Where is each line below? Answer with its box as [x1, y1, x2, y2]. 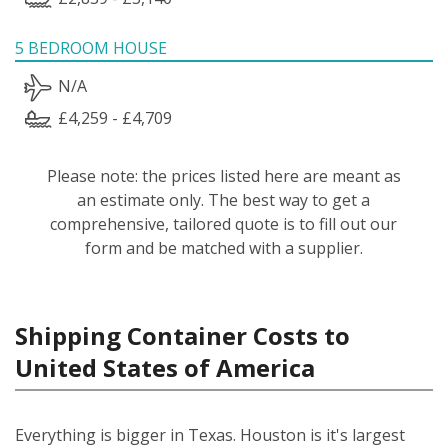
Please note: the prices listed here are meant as [46, 164, 401, 187]
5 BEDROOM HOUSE [15, 36, 167, 59]
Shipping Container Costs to [15, 318, 350, 352]
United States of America [15, 350, 315, 384]
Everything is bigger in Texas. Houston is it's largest [15, 423, 405, 446]
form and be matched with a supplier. [84, 236, 363, 259]
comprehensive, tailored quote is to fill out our [50, 212, 398, 235]
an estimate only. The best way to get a [77, 188, 371, 211]
